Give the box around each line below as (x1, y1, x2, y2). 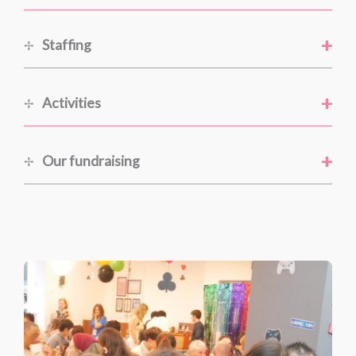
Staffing (40, 37, 92, 54)
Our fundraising (40, 153, 141, 170)
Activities (40, 95, 102, 112)
